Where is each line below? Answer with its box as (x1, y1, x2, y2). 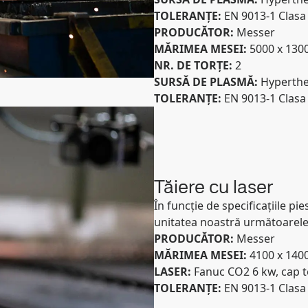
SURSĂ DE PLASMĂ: (154, 74, 261, 89)
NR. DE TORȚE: (154, 58, 235, 73)
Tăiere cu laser (154, 175, 274, 199)
